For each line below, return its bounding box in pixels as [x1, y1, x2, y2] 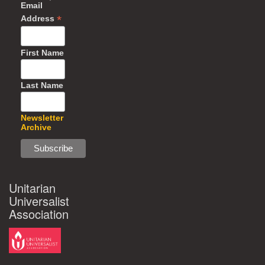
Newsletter [21, 113, 63, 123]
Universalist [9, 192, 69, 210]
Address [21, 14, 57, 24]
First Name [21, 47, 64, 57]
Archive [21, 122, 51, 132]
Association [9, 205, 69, 223]
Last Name [21, 80, 63, 91]
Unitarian [9, 179, 56, 197]
